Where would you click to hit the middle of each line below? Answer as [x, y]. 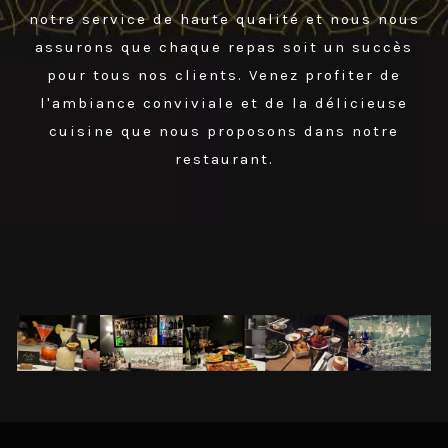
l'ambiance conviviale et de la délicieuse [224, 103]
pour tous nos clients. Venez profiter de [224, 75]
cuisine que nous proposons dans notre [224, 131]
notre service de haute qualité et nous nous [224, 19]
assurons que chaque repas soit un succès [224, 47]
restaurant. [224, 159]
